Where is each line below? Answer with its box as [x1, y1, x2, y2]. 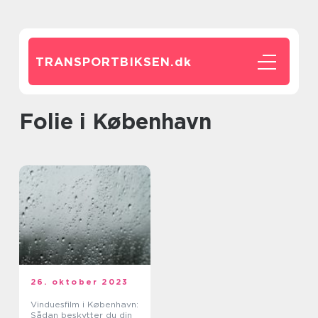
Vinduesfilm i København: [31, 299, 138, 309]
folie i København [33, 109, 212, 134]
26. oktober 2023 [31, 277, 129, 287]
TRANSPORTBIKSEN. [35, 55, 175, 69]
